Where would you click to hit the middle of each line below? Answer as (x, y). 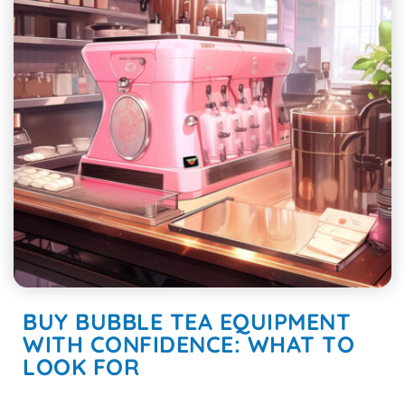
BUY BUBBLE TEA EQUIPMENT (187, 321)
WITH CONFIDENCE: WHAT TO (188, 344)
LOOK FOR (81, 367)
